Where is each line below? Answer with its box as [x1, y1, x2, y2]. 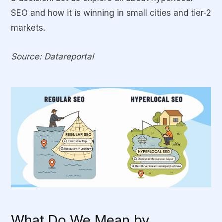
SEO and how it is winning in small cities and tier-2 [11, 8, 211, 18]
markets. [11, 23, 48, 33]
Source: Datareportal [11, 52, 94, 62]
